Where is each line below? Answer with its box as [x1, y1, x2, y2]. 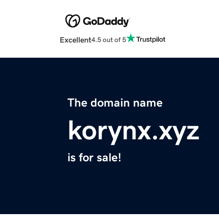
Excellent [60, 36, 91, 44]
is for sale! [67, 152, 121, 164]
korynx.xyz [67, 116, 199, 144]
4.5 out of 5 [91, 36, 126, 43]
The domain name [67, 97, 163, 109]
